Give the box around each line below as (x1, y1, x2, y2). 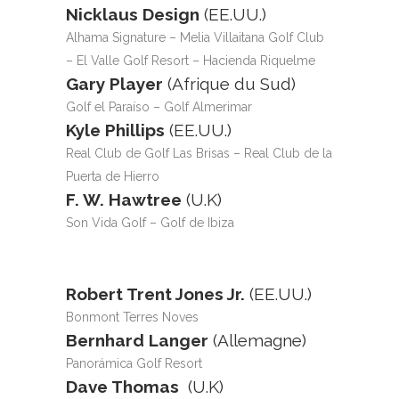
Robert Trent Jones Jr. (66, 284, 249, 304)
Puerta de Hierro (66, 169, 159, 183)
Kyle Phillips (66, 120, 169, 140)
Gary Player (66, 74, 167, 94)
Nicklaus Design (66, 4, 199, 24)
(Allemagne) (213, 330, 306, 350)
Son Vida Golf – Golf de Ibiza (66, 216, 234, 230)
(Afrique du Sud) (167, 74, 296, 94)
